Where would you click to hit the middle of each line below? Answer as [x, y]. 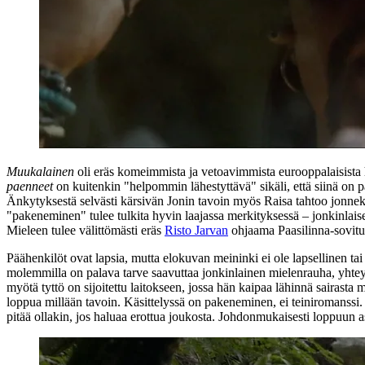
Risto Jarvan [196, 230]
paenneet [30, 186]
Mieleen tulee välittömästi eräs [86, 230]
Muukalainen [40, 171]
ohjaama [253, 230]
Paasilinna [304, 230]
